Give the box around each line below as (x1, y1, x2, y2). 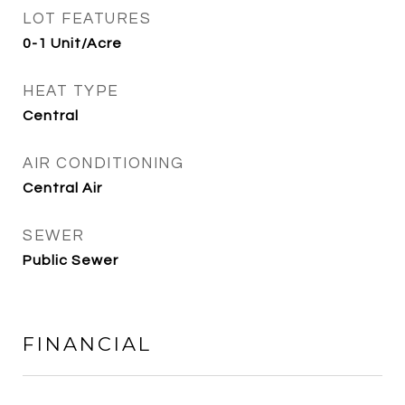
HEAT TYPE (23, 83, 119, 99)
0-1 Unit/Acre (23, 36, 122, 51)
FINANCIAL (23, 333, 152, 355)
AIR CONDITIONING (23, 155, 184, 172)
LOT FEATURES (23, 11, 151, 27)
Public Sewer (23, 253, 118, 268)
